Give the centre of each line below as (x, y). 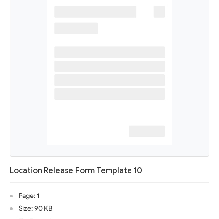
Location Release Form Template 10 (76, 171)
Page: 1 (29, 196)
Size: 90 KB (35, 208)
